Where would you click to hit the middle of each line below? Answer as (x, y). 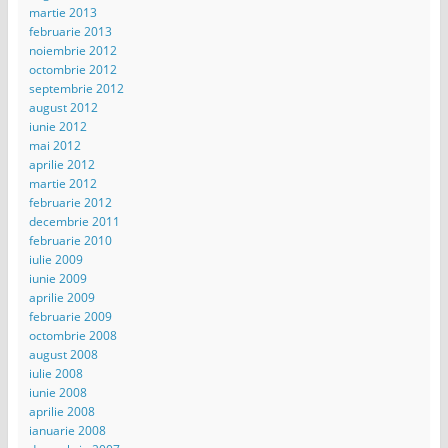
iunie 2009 (57, 279)
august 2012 (63, 108)
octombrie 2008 (72, 336)
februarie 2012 (70, 203)
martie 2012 (62, 184)
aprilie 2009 (61, 298)
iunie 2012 (57, 127)
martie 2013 (62, 13)
